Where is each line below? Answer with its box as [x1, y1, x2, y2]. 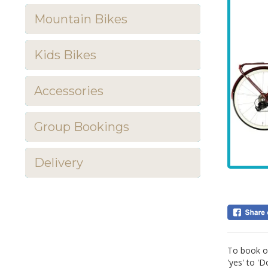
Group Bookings [34, 120, 129, 134]
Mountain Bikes [34, 12, 127, 26]
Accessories [34, 84, 103, 98]
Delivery [34, 156, 83, 170]
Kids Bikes [34, 48, 96, 62]
